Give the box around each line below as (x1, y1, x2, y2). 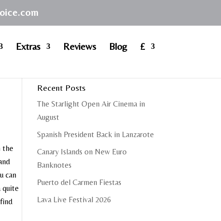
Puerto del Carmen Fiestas (37, 178, 121, 187)
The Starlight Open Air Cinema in (37, 99, 145, 109)
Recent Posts (37, 82, 85, 93)
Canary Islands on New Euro (37, 147, 127, 156)
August (37, 112, 59, 122)
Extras (15, 40, 40, 52)
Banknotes (37, 160, 72, 170)
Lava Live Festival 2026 (37, 195, 111, 204)
